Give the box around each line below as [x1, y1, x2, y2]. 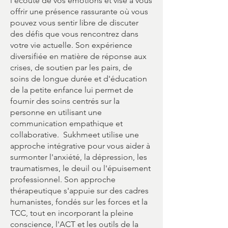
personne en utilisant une [10, 107, 102, 117]
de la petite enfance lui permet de [10, 85, 133, 95]
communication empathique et [10, 119, 123, 128]
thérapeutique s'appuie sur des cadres [10, 186, 149, 195]
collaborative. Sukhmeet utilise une [10, 130, 139, 139]
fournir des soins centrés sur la [10, 96, 120, 106]
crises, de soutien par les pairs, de [10, 63, 132, 72]
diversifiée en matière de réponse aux [10, 51, 147, 61]
